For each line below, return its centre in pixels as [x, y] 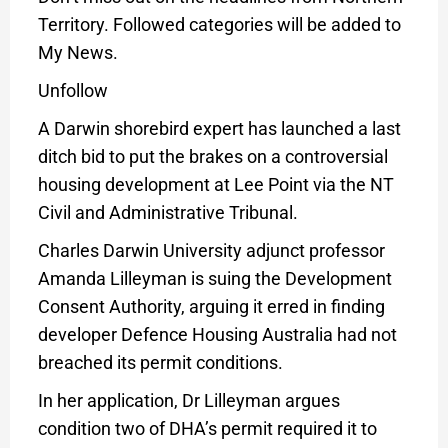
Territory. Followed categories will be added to [219, 24]
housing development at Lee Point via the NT [215, 184]
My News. [77, 52]
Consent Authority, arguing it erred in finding [211, 306]
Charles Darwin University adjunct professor [211, 250]
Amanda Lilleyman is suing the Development [214, 278]
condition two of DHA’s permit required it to [207, 428]
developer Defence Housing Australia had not [217, 334]
